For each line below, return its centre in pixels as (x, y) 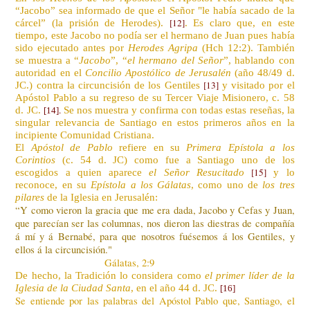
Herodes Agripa (163, 47)
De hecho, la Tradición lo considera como (110, 275)
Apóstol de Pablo (72, 147)
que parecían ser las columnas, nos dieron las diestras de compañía (155, 223)
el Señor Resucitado (197, 172)
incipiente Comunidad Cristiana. (85, 135)
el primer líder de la (249, 275)
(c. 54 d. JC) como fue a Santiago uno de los (175, 159)
